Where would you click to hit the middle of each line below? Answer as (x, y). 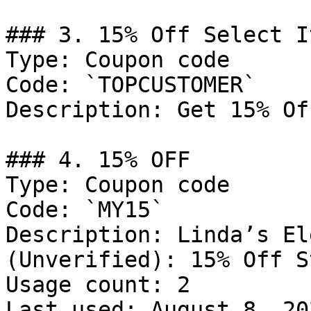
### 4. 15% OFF (98, 160)
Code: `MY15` (85, 210)
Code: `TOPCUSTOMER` (131, 85)
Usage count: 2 (98, 285)
